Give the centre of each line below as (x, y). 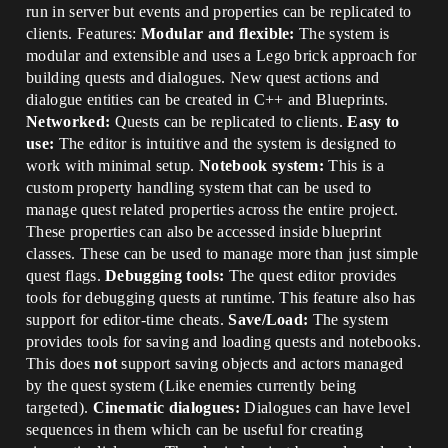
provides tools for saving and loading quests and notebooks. (223, 341)
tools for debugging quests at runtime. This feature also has (221, 297)
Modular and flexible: (218, 33)
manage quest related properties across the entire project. (212, 209)
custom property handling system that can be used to (199, 187)
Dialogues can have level (324, 407)
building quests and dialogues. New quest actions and (203, 77)
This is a (354, 165)
